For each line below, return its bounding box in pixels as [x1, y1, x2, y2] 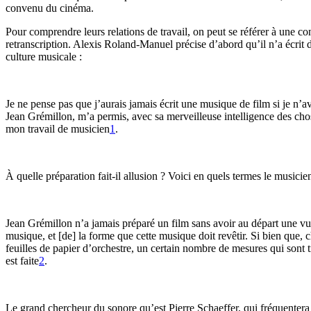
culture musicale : [6, 51, 82, 62]
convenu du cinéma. [6, 2, 94, 14]
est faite [6, 255, 39, 267]
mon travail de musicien [6, 123, 110, 135]
